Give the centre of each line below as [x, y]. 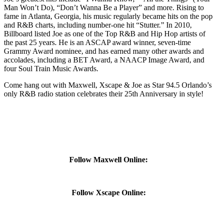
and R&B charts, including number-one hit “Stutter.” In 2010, [98, 25]
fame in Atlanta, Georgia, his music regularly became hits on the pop [108, 16]
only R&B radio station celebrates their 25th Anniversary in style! [104, 93]
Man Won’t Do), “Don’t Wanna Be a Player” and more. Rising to [104, 7]
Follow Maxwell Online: [108, 159]
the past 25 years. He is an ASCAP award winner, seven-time [97, 42]
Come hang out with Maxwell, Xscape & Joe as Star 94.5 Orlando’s [108, 85]
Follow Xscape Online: [108, 192]
